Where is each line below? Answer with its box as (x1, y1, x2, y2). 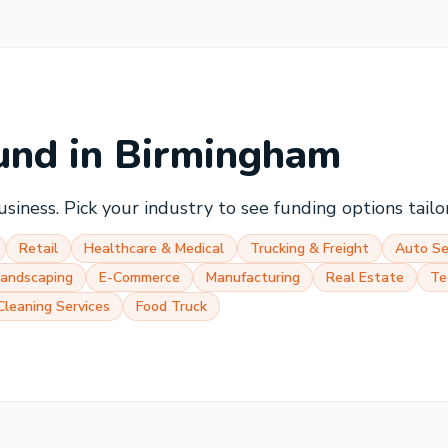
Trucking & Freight (250, 239, 369, 258)
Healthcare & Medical (84, 239, 224, 258)
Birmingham (114, 128, 341, 182)
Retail (19, 239, 58, 258)
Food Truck (136, 297, 207, 316)
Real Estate (326, 268, 404, 287)
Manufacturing (206, 268, 300, 287)
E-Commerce (99, 268, 180, 287)
